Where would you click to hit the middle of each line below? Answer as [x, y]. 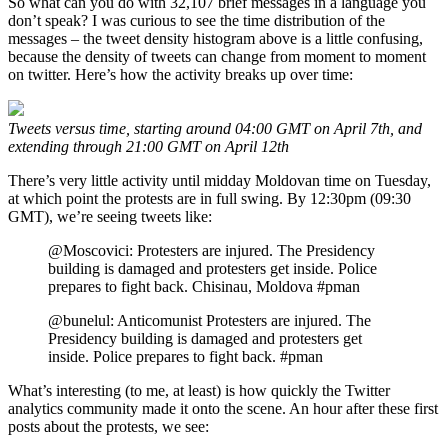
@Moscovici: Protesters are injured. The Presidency [211, 250]
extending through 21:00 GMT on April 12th [148, 146]
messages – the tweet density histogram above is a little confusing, [215, 38]
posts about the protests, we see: [108, 426]
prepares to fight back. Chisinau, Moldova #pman [204, 286]
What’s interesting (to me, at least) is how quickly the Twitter [199, 390]
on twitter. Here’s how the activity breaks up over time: [180, 74]
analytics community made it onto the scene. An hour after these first [223, 408]
